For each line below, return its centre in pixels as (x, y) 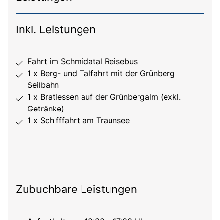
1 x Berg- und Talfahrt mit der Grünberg (101, 73)
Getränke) (46, 109)
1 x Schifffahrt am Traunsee (79, 121)
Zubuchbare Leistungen (76, 189)
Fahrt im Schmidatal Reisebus (82, 62)
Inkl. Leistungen (56, 30)
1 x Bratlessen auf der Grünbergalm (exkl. (104, 97)
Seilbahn (43, 85)
